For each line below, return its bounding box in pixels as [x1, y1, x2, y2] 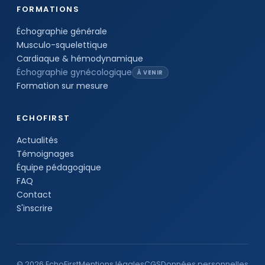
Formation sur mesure [17, 79, 108, 92]
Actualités [17, 134, 58, 146]
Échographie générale [17, 25, 107, 37]
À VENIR [137, 68, 163, 76]
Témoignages [17, 147, 74, 160]
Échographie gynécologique [17, 66, 132, 78]
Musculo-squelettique [17, 38, 108, 51]
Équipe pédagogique [17, 161, 101, 173]
